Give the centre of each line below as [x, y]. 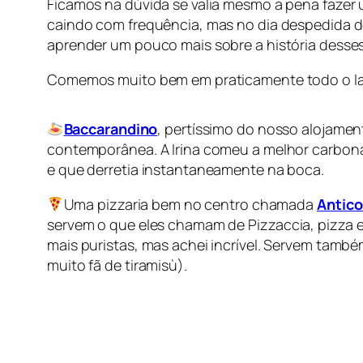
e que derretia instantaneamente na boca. [186, 170]
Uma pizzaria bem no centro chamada [190, 205]
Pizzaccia [280, 225]
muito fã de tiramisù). [117, 265]
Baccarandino [111, 129]
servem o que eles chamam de [148, 225]
